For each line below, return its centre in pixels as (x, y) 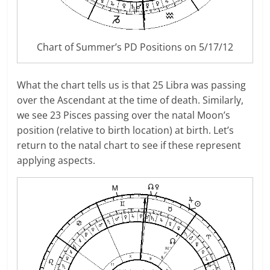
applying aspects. (56, 160)
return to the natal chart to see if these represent (129, 145)
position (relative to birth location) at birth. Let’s (126, 130)
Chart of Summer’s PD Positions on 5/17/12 (135, 47)
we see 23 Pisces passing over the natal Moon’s (124, 115)
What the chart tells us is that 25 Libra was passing (132, 85)
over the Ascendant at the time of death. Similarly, (130, 100)
